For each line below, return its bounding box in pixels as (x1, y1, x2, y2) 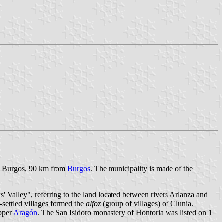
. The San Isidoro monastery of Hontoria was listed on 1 (37, 208, 212, 217)
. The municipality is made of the (90, 164, 193, 173)
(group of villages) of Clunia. (101, 199, 193, 208)
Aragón (13, 208, 37, 217)
